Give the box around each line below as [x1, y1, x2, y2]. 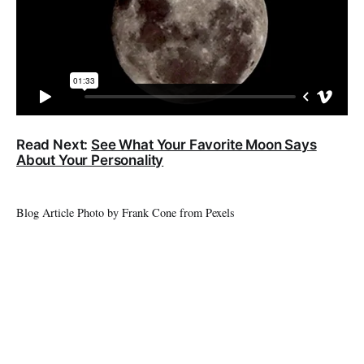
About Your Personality [16, 152, 164, 169]
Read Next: [16, 136, 92, 154]
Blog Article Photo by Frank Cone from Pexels [16, 205, 235, 221]
